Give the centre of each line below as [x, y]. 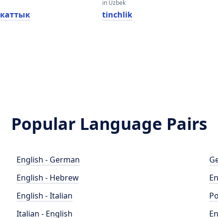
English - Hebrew [48, 178]
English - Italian [45, 196]
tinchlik [117, 15]
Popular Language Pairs [109, 124]
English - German [48, 160]
